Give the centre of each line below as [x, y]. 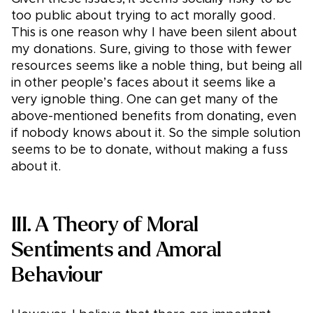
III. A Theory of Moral [105, 225]
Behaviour [57, 275]
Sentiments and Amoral [116, 250]
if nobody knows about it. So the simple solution [156, 134]
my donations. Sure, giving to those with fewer [151, 50]
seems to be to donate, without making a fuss [150, 151]
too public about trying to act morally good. [143, 16]
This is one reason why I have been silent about [154, 33]
